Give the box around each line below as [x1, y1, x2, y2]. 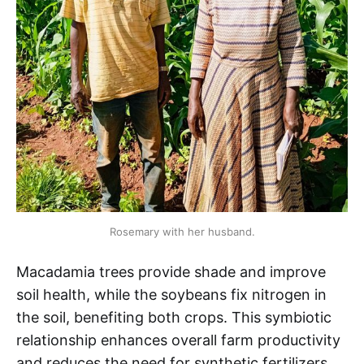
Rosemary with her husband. [109, 225, 255, 239]
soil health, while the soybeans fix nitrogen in [16, 286, 327, 304]
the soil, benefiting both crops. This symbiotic [16, 309, 331, 327]
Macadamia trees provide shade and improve [16, 263, 326, 281]
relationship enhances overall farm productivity [16, 331, 340, 349]
